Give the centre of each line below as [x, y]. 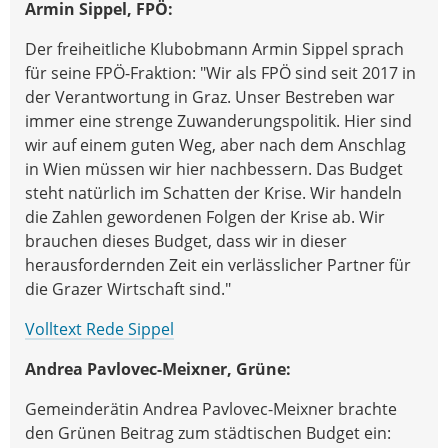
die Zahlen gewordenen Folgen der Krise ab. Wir [205, 216]
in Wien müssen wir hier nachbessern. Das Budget [214, 168]
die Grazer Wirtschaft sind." [128, 288]
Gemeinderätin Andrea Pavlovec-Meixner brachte [211, 408]
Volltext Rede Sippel [99, 328]
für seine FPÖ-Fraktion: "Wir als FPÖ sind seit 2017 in [220, 72]
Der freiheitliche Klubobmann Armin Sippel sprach [214, 48]
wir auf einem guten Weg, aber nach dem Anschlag [215, 144]
